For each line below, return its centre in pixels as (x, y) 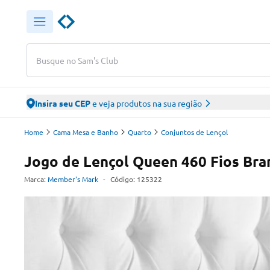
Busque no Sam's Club (77, 60)
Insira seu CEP (63, 103)
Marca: (35, 179)
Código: (124, 179)
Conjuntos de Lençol (194, 132)
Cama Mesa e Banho (86, 132)
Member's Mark (73, 179)
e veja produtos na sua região (146, 103)
